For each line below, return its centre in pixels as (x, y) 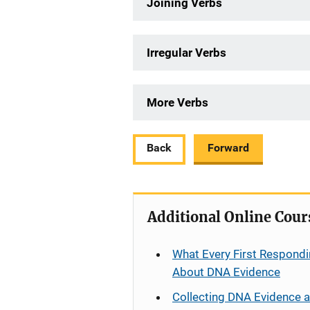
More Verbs (177, 102)
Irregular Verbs (186, 53)
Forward (228, 148)
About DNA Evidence (226, 272)
